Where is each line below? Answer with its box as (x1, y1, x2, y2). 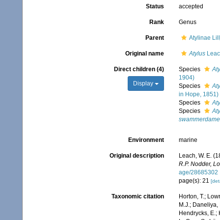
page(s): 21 (178, 177, 211, 184)
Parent (145, 34, 164, 41)
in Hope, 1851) (178, 91, 219, 98)
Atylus (189, 50, 205, 57)
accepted (178, 3, 203, 10)
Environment (128, 137, 164, 143)
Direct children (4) (113, 66, 164, 73)
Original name (125, 50, 164, 57)
